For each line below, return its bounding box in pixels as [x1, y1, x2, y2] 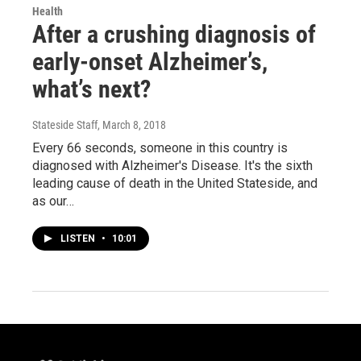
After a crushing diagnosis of [32, 19, 316, 48]
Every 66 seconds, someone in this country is [32, 139, 288, 156]
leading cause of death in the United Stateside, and [32, 175, 317, 191]
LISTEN [60, 232, 98, 244]
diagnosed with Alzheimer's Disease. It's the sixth [32, 157, 313, 173]
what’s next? [32, 74, 151, 103]
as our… [32, 193, 74, 209]
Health [32, 4, 63, 18]
